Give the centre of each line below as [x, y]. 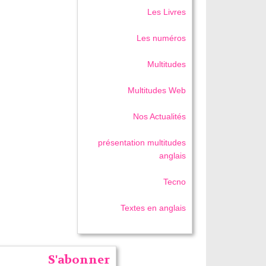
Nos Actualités [160, 117]
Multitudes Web [157, 91]
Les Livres [167, 12]
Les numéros [161, 38]
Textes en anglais [153, 208]
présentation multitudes [142, 143]
